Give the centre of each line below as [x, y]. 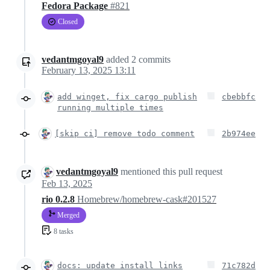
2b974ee [239, 133]
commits [153, 59]
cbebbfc [239, 96]
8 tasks [64, 231]
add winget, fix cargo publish [127, 96]
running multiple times [110, 107]
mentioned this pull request [170, 171]
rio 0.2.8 [59, 199]
